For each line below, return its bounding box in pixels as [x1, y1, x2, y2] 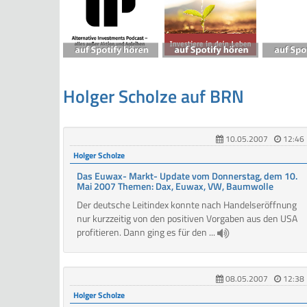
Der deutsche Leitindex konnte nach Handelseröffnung [77, 197, 297, 212]
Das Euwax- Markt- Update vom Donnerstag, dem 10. [77, 169, 297, 184]
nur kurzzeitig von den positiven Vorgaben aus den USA [77, 211, 297, 226]
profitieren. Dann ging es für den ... [77, 225, 217, 240]
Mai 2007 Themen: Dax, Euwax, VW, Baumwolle [77, 179, 273, 194]
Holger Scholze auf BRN [63, 83, 244, 110]
